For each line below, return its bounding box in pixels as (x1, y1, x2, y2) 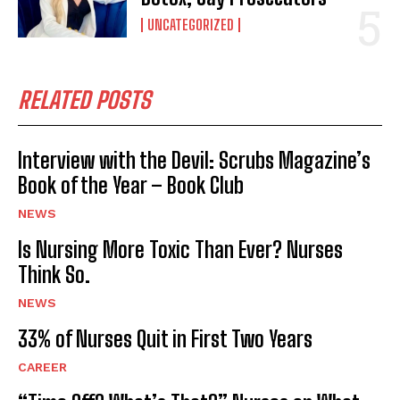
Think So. (18, 262, 90, 288)
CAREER (18, 360, 67, 375)
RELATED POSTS (18, 86, 151, 115)
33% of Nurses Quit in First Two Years (18, 326, 312, 353)
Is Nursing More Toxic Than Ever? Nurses (18, 237, 343, 263)
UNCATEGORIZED (147, 16, 235, 34)
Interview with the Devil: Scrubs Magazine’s (18, 147, 371, 174)
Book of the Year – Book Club (18, 172, 244, 199)
